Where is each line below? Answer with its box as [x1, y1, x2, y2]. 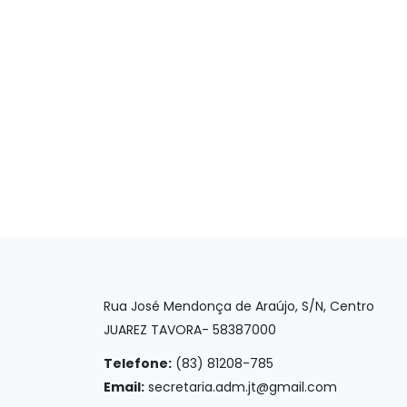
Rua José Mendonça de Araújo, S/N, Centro [104, 297, 374, 315]
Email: [104, 378, 144, 396]
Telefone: [104, 354, 172, 372]
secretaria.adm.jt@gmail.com [148, 378, 337, 396]
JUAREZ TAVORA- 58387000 [104, 321, 276, 339]
